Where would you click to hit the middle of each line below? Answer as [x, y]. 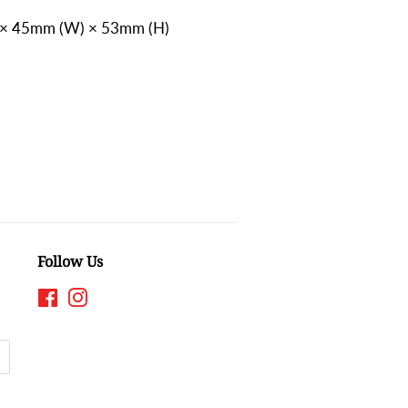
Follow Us [70, 261]
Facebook [85, 297]
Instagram [115, 297]
